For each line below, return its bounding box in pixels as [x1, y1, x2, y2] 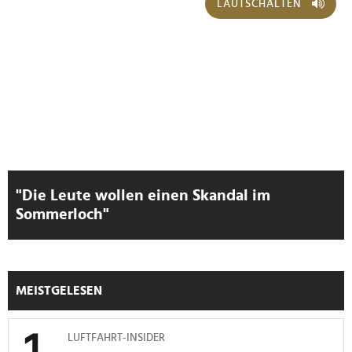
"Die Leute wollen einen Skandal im [16, 187, 270, 203]
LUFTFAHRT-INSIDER [68, 332, 165, 343]
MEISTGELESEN [16, 284, 102, 297]
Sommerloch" [16, 206, 109, 222]
